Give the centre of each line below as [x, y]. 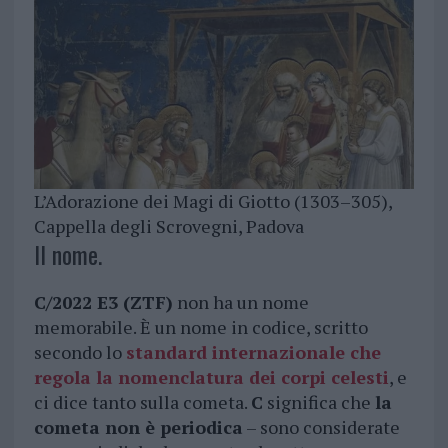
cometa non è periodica [138, 427]
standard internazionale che [253, 352]
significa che [318, 402]
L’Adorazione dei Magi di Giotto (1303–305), [212, 201]
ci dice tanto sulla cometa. [142, 402]
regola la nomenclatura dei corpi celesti [211, 377]
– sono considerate [321, 427]
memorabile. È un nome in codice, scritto [200, 327]
